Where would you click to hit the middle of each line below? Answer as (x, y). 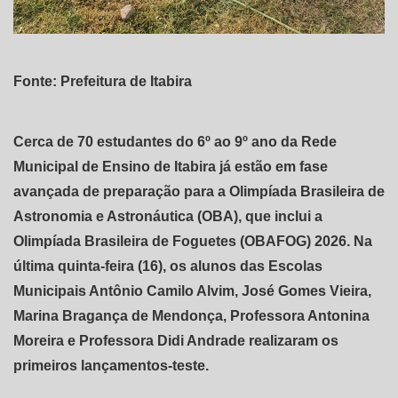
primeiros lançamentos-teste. (111, 366)
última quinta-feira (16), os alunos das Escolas (168, 267)
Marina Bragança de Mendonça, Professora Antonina (191, 316)
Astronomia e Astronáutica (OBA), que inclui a (168, 217)
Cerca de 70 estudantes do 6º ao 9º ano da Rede (175, 142)
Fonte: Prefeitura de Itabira (103, 82)
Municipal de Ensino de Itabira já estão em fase (171, 167)
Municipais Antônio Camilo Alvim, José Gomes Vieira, (192, 291)
